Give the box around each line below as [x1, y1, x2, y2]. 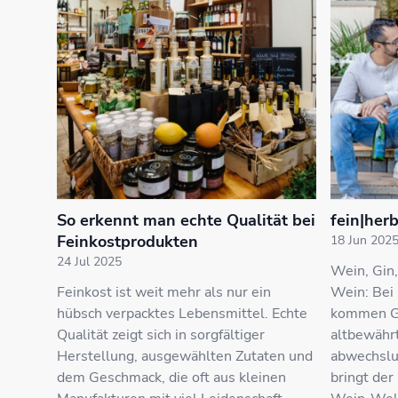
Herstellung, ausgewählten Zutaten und [57, 346, 313, 366]
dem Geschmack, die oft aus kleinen [57, 368, 286, 387]
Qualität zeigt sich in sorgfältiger [57, 325, 265, 345]
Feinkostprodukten [57, 231, 198, 252]
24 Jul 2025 [57, 253, 122, 270]
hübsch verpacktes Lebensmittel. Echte [57, 304, 307, 323]
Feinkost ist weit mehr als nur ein [57, 283, 271, 302]
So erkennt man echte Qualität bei [57, 210, 315, 231]
